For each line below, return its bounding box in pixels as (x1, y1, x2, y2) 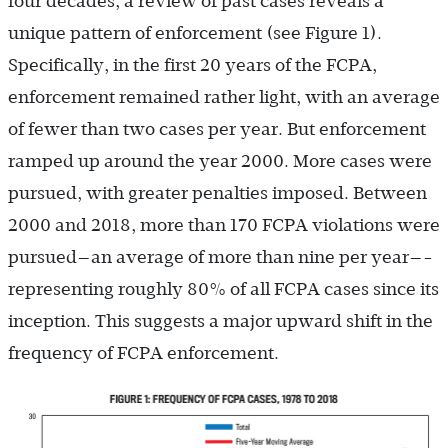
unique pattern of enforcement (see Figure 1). (8, 23, 382, 43)
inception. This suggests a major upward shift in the (8, 311, 433, 331)
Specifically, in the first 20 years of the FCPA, (8, 55, 377, 75)
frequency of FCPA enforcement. (8, 343, 279, 363)
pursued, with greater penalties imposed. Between (8, 183, 427, 203)
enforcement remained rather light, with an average (8, 87, 440, 107)
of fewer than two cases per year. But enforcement (8, 119, 426, 139)
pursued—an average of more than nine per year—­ (8, 247, 433, 267)
